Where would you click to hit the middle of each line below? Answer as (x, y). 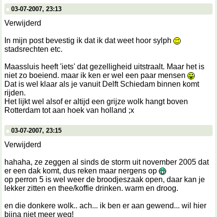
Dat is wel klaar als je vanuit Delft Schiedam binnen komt (102, 84)
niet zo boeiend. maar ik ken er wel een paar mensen (96, 75)
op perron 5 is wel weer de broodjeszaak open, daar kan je (105, 179)
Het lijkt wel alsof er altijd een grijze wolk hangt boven (96, 101)
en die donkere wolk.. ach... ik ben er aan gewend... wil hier (105, 206)
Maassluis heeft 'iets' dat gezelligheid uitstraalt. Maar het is (104, 67)
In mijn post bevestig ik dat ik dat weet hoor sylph (89, 40)
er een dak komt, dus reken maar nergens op (82, 171)
